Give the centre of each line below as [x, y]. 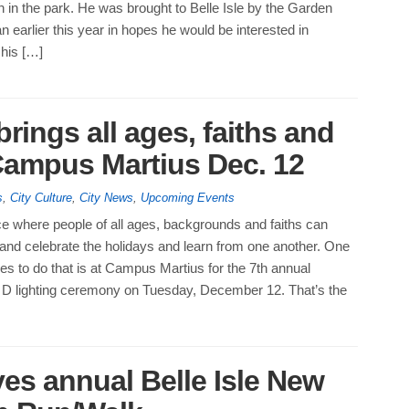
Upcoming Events [187, 198]
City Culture [41, 198]
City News [106, 198]
